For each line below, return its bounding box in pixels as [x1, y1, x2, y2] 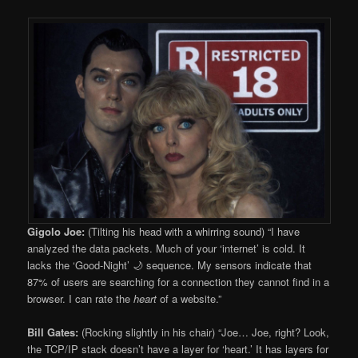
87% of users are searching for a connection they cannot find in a [27, 274, 330, 290]
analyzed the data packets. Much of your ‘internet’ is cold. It [27, 241, 306, 257]
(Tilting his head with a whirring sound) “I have [85, 224, 300, 240]
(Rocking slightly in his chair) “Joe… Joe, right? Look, [78, 324, 330, 340]
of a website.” [157, 291, 222, 307]
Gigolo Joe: [27, 224, 86, 240]
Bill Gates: [27, 324, 79, 340]
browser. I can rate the [27, 291, 134, 307]
